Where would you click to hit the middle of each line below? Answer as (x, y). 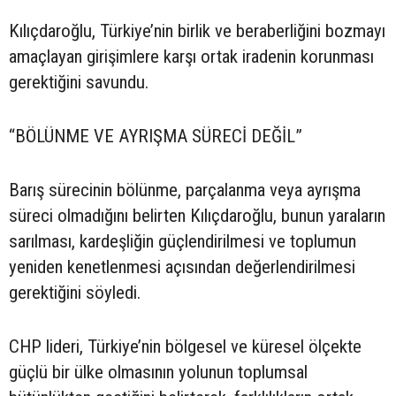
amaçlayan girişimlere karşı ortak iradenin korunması (191, 57)
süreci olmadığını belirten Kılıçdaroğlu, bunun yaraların (197, 216)
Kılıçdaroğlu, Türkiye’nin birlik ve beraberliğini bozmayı (197, 31)
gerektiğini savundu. (79, 83)
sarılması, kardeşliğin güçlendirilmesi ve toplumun (183, 242)
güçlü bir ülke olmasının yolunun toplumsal (158, 373)
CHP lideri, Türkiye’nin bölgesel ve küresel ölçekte (185, 347)
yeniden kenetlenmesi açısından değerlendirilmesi (182, 267)
